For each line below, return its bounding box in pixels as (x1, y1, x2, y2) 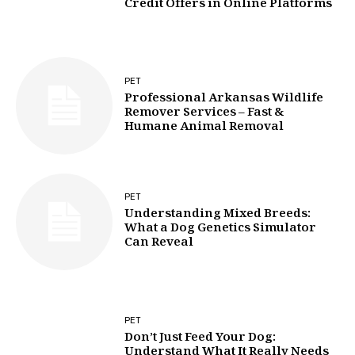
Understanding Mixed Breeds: (124, 204, 311, 226)
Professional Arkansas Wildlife (124, 89, 324, 110)
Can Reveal (124, 233, 194, 254)
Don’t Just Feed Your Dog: (124, 327, 277, 349)
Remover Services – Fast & (124, 103, 284, 124)
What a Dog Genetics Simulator (124, 219, 317, 240)
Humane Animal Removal (124, 117, 284, 139)
